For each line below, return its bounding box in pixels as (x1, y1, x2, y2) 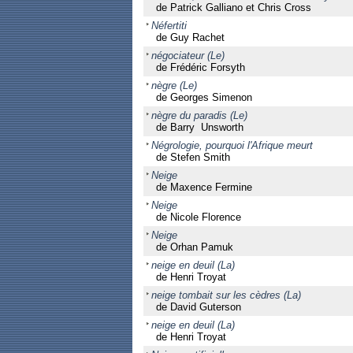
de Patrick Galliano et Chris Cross (155, 2, 311, 13)
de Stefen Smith (155, 151, 230, 163)
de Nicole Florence (155, 211, 241, 223)
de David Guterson (155, 301, 241, 313)
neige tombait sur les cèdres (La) (150, 289, 301, 301)
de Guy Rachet (155, 32, 225, 43)
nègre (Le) (150, 80, 197, 91)
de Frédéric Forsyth (155, 61, 245, 73)
